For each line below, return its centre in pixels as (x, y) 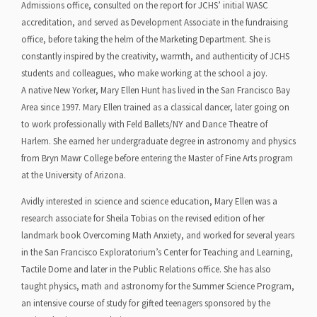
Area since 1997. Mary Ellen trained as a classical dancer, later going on (155, 108)
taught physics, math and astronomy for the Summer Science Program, (158, 287)
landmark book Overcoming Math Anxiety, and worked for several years (158, 236)
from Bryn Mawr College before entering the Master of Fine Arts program (157, 158)
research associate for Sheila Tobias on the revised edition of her (143, 219)
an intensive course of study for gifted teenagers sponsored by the (146, 304)
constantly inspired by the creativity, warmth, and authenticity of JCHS (155, 57)
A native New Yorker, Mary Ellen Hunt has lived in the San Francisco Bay (156, 91)
